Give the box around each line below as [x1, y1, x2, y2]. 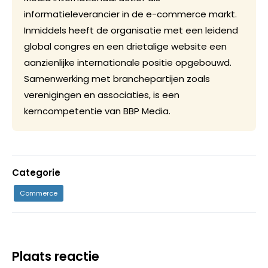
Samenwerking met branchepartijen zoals [24, 72, 210, 86]
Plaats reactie [12, 248, 99, 266]
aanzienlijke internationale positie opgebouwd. [24, 56, 232, 69]
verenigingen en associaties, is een [24, 89, 179, 102]
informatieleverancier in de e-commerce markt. [24, 8, 237, 21]
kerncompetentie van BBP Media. [24, 105, 170, 118]
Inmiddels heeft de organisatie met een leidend [24, 24, 238, 37]
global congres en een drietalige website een [24, 40, 227, 53]
